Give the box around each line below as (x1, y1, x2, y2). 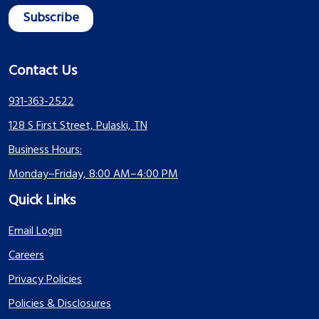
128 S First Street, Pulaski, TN (9, 117, 147, 136)
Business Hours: (9, 141, 82, 160)
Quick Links (9, 189, 75, 213)
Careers (9, 246, 44, 266)
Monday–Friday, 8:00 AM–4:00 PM (9, 165, 178, 184)
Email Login (9, 222, 62, 241)
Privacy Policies (9, 271, 82, 290)
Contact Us (9, 60, 77, 83)
